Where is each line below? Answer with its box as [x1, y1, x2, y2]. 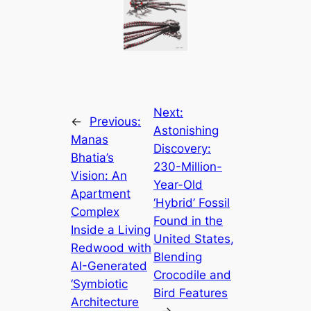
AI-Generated [71, 259, 148, 274]
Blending [153, 250, 203, 264]
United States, [153, 232, 235, 246]
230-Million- [153, 160, 223, 174]
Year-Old [153, 178, 203, 192]
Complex [71, 205, 120, 219]
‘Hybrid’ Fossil [153, 196, 230, 210]
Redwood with [71, 241, 152, 255]
